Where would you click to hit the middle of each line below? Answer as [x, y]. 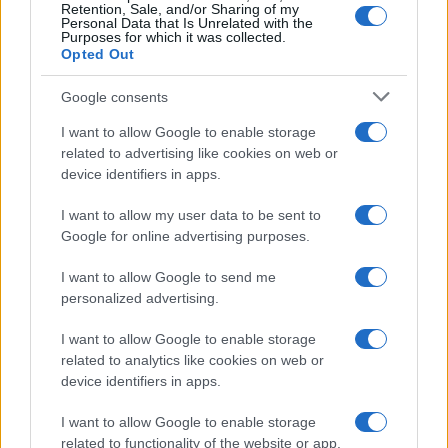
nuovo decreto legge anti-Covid [137, 339]
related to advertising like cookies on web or [199, 153]
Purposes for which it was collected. [173, 37]
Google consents [114, 96]
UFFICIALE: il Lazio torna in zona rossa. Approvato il [214, 321]
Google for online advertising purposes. [185, 236]
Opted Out [98, 54]
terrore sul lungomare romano [129, 161]
